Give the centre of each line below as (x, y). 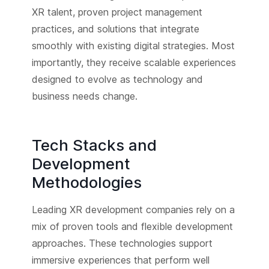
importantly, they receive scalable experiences (134, 62)
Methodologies (86, 182)
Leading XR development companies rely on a (133, 209)
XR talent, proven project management (117, 12)
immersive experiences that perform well (120, 260)
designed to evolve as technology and (117, 79)
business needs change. (84, 96)
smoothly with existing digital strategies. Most (133, 45)
